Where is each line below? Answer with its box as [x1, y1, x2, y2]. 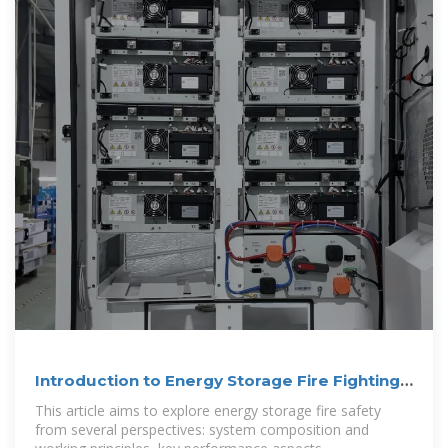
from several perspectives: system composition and [35, 419, 369, 439]
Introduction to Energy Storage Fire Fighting [35, 370, 400, 390]
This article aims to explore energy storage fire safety [35, 400, 381, 420]
